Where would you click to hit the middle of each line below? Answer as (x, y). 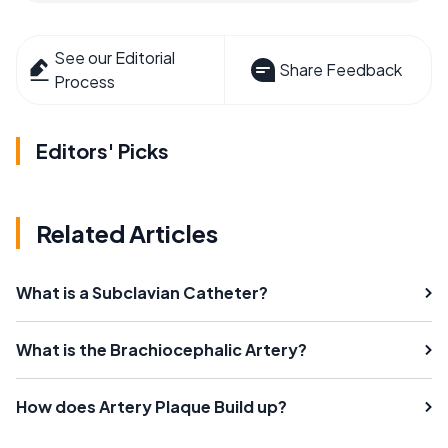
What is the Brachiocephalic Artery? (161, 349)
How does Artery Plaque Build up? (151, 406)
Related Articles (127, 232)
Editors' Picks (102, 150)
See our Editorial (115, 57)
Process (85, 81)
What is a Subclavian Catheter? (142, 292)
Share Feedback (340, 69)
